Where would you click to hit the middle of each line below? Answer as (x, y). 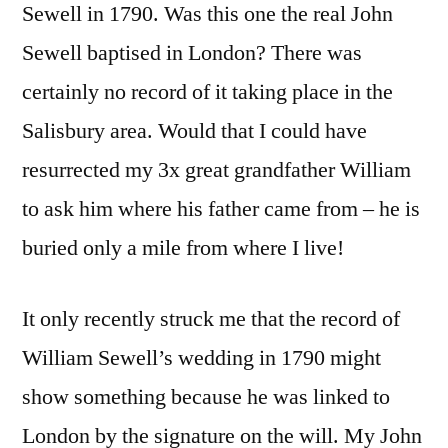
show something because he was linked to (206, 396)
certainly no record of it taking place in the (207, 91)
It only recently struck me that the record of (211, 318)
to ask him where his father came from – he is (221, 208)
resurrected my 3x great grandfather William (216, 169)
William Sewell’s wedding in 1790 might (201, 357)
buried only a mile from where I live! (183, 247)
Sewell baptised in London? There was (192, 52)
